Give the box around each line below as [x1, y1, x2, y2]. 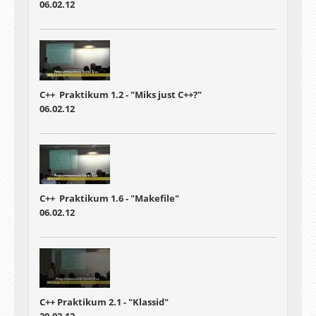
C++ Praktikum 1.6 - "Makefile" [39, 191, 179, 205]
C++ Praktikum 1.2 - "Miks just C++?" [39, 87, 202, 101]
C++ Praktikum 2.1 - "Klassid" [39, 296, 169, 309]
